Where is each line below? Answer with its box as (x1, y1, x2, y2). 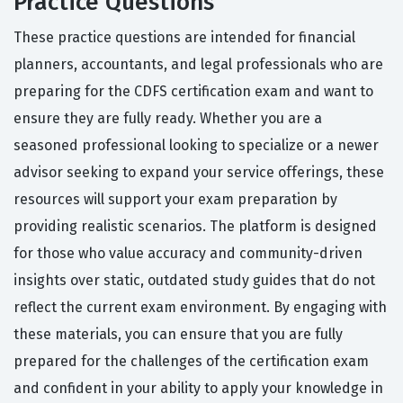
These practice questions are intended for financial (13, 29, 355, 47)
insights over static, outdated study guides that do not (13, 272, 375, 290)
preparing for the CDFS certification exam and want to (13, 83, 373, 101)
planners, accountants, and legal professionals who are (13, 56, 383, 74)
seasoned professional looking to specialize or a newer (13, 137, 379, 155)
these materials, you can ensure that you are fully (13, 326, 343, 344)
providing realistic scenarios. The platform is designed (13, 218, 377, 236)
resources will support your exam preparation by (13, 191, 337, 209)
